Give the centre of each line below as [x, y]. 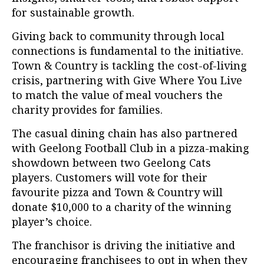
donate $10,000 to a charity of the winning [122, 207]
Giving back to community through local [118, 36]
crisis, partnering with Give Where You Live [127, 80]
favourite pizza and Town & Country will [117, 192]
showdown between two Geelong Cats [111, 163]
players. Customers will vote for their [110, 178]
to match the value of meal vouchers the [117, 95]
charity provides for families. [87, 110]
